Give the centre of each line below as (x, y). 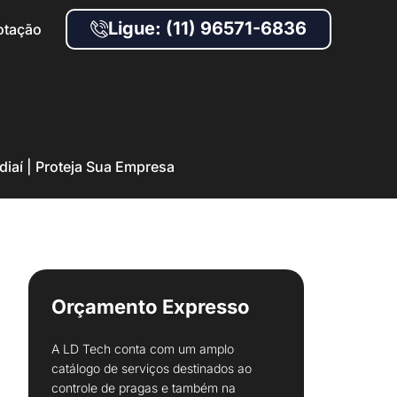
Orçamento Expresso (151, 307)
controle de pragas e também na (144, 388)
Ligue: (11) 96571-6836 (207, 28)
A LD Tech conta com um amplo (143, 349)
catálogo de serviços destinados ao (152, 368)
